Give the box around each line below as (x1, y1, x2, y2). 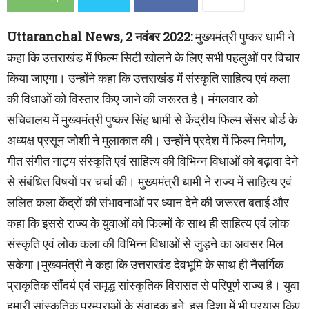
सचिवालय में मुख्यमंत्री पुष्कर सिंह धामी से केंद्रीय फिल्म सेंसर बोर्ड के (7, 111, 297, 128)
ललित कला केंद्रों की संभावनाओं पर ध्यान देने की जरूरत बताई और (7, 194, 289, 210)
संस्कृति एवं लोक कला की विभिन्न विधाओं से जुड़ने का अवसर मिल (7, 235, 283, 252)
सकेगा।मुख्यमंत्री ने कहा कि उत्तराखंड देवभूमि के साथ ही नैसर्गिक (7, 256, 283, 272)
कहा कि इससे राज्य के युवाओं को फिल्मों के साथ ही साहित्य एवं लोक (7, 215, 289, 231)
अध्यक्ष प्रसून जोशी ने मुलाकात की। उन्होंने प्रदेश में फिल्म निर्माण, (7, 132, 286, 148)
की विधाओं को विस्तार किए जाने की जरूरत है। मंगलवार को (7, 90, 258, 107)
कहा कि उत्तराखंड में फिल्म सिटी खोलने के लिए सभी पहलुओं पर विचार (7, 49, 300, 66)
